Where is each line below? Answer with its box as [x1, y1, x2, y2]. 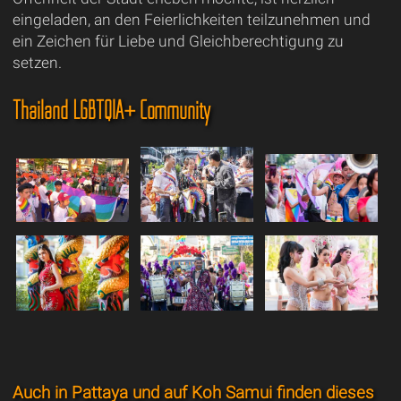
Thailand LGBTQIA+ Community [12, 93, 210, 125]
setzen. [12, 53, 62, 72]
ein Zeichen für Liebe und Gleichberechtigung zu [12, 31, 344, 50]
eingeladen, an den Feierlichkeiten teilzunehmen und [12, 10, 371, 29]
